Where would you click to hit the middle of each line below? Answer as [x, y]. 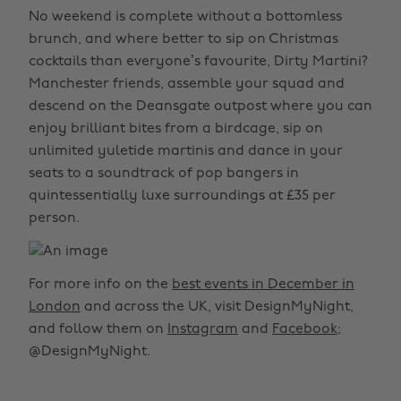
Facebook [305, 329]
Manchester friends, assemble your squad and [187, 84]
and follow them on [98, 329]
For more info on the [100, 285]
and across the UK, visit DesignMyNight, [217, 307]
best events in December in [263, 285]
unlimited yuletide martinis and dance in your [186, 151]
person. [54, 218]
